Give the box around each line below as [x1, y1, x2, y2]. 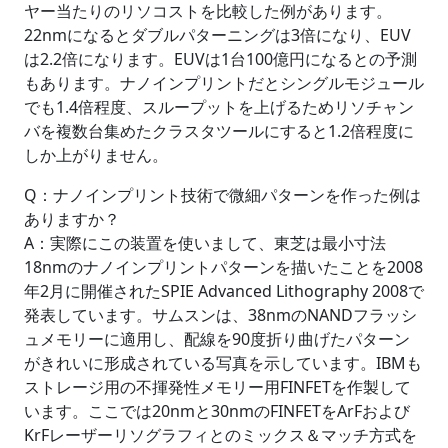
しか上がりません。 [24, 144, 168, 167]
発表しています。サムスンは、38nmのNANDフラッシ [24, 304, 417, 327]
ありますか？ [24, 208, 120, 231]
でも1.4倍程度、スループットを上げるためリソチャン [24, 96, 414, 119]
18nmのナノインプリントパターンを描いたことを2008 [24, 256, 423, 279]
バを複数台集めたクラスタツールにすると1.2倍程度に [24, 120, 414, 143]
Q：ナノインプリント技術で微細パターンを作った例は [24, 184, 421, 207]
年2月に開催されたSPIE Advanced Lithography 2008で [24, 280, 424, 303]
